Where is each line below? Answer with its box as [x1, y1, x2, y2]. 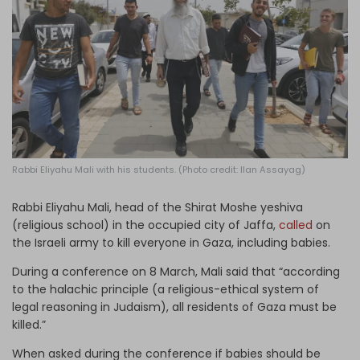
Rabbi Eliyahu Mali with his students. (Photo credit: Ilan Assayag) [12, 162, 305, 176]
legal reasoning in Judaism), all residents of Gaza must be [12, 298, 337, 315]
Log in [153, 12, 189, 28]
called [279, 216, 313, 233]
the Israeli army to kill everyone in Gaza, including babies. [12, 234, 333, 251]
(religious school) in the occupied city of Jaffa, [12, 216, 279, 233]
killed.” [12, 316, 49, 333]
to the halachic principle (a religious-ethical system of [12, 280, 319, 297]
